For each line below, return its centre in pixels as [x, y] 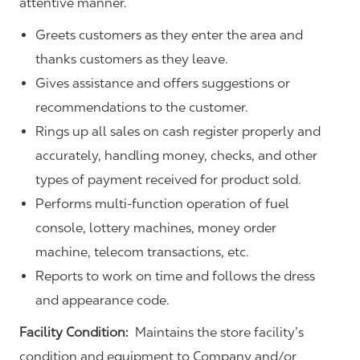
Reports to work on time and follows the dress [175, 276]
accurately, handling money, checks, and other [176, 155]
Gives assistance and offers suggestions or [163, 83]
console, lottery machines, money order [156, 227]
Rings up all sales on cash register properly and [178, 131]
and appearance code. [102, 300]
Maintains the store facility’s [216, 332]
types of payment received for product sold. [168, 179]
